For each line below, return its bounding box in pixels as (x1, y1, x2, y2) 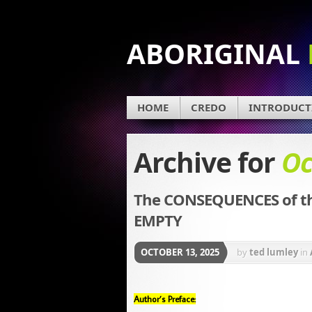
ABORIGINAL (127, 35, 307, 72)
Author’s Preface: (134, 293, 196, 305)
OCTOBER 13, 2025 (141, 246, 219, 259)
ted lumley (249, 246, 298, 259)
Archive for (134, 143, 281, 180)
